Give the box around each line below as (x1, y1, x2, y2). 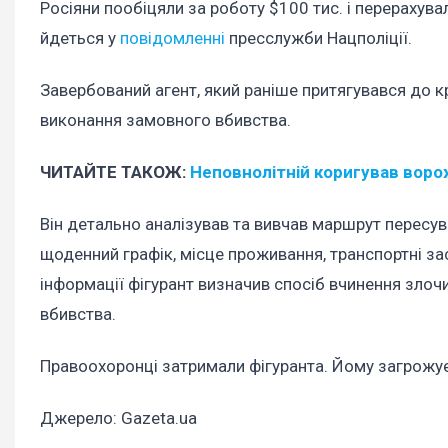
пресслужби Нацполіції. (225, 27, 412, 48)
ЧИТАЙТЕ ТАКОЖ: (40, 161, 190, 182)
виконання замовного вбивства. (40, 109, 291, 130)
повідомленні (120, 27, 225, 48)
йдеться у (40, 27, 120, 48)
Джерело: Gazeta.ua (40, 408, 197, 429)
